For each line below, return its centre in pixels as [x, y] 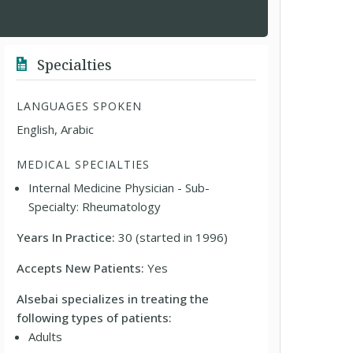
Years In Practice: [68, 237]
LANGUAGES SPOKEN [80, 106]
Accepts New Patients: [82, 268]
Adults [46, 336]
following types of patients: [95, 318]
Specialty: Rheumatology [95, 206]
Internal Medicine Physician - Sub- [119, 188]
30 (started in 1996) [173, 237]
